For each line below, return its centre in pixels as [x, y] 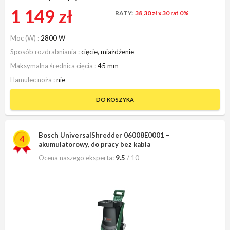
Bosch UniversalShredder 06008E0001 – [104, 135]
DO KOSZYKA [115, 99]
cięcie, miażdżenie [108, 52]
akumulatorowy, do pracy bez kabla [94, 144]
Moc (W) [24, 38]
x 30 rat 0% [174, 13]
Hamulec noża [32, 79]
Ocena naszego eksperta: [76, 157]
